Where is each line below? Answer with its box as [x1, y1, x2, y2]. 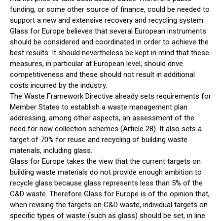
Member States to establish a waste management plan [10, 103, 187, 112]
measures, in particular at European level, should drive [10, 59, 183, 69]
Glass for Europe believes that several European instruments [10, 27, 206, 36]
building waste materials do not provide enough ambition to [10, 168, 202, 177]
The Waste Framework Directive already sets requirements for [10, 92, 211, 101]
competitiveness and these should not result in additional [10, 70, 195, 79]
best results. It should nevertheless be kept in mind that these [10, 48, 209, 58]
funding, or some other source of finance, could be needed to [10, 5, 210, 14]
